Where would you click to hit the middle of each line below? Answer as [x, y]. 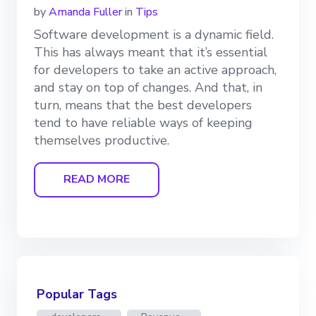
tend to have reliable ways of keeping [143, 122]
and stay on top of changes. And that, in [148, 87]
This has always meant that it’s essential [151, 52]
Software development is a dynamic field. [154, 34]
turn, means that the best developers [143, 105]
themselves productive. [102, 140]
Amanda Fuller [85, 12]
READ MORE [97, 180]
